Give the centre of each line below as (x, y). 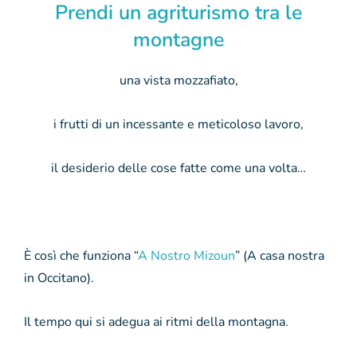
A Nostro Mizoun (186, 255)
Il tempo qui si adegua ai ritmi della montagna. (156, 322)
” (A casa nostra (280, 255)
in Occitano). (59, 278)
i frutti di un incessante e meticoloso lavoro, (178, 124)
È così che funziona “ (81, 255)
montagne (178, 40)
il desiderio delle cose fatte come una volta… (178, 168)
